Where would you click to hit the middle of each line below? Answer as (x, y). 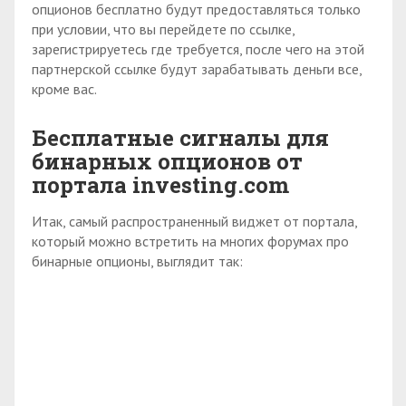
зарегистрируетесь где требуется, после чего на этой (198, 48)
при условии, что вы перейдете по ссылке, (163, 29)
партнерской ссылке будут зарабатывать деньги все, (197, 68)
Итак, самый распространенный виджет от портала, (194, 221)
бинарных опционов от (167, 161)
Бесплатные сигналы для (180, 137)
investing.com (211, 184)
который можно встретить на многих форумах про (190, 241)
